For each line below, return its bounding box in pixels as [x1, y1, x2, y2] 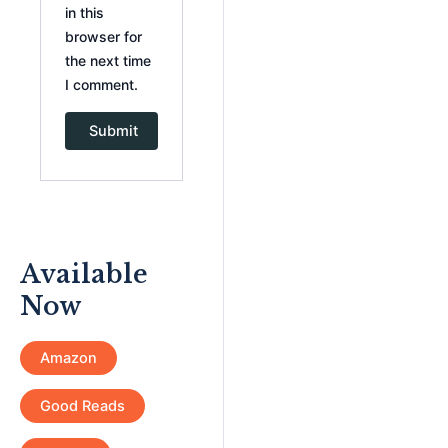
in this [65, 4, 105, 22]
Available [20, 259, 148, 291]
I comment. [65, 76, 139, 94]
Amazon [40, 348, 97, 367]
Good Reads [40, 397, 125, 416]
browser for [65, 28, 143, 46]
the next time [65, 52, 152, 70]
